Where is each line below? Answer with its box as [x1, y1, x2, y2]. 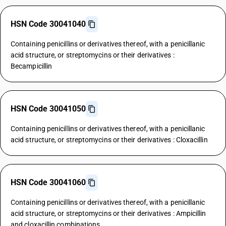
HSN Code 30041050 [11, 104, 86, 114]
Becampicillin [11, 62, 52, 70]
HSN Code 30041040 [11, 19, 86, 29]
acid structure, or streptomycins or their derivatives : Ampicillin [11, 209, 206, 217]
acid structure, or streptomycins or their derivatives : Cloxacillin [11, 136, 208, 144]
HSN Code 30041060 [11, 178, 86, 187]
